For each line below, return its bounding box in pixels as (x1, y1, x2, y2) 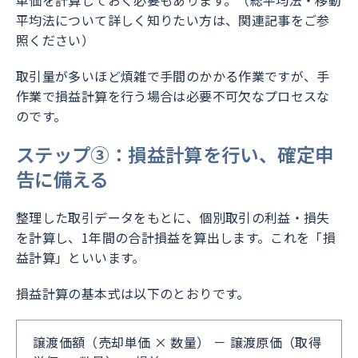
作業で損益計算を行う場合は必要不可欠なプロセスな (16, 86, 330, 106)
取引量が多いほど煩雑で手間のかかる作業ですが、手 (16, 66, 330, 86)
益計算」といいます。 (16, 248, 145, 268)
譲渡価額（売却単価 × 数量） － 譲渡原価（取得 (33, 332, 322, 352)
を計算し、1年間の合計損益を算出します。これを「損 (16, 228, 336, 248)
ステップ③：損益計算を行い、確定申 (16, 141, 334, 169)
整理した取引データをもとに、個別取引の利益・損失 (16, 208, 330, 228)
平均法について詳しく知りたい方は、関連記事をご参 (16, 10, 330, 30)
